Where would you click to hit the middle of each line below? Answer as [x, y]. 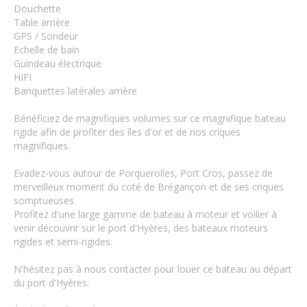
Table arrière [42, 23]
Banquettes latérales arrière [75, 91]
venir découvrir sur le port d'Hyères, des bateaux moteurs [141, 228]
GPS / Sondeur [46, 36]
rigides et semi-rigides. [63, 242]
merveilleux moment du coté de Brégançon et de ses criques [149, 187]
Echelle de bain [47, 50]
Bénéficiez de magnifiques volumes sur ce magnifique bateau [150, 119]
